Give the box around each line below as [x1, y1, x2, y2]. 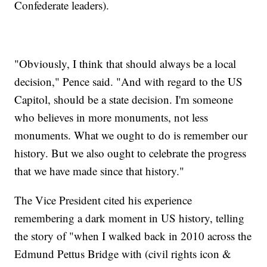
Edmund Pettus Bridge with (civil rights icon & [14, 246, 232, 261]
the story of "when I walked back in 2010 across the [14, 228, 252, 243]
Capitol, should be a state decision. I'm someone [14, 91, 234, 107]
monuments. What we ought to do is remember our [14, 127, 248, 142]
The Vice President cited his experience [14, 192, 193, 207]
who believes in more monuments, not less [14, 109, 209, 125]
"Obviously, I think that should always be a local [14, 55, 237, 71]
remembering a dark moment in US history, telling [14, 210, 245, 225]
